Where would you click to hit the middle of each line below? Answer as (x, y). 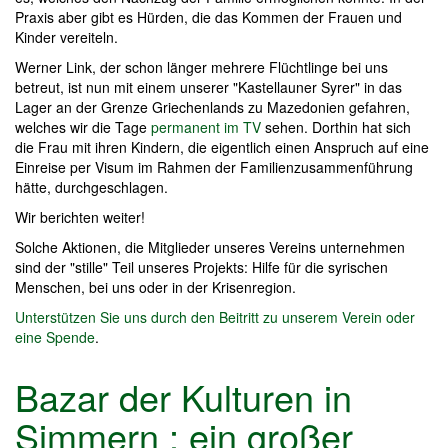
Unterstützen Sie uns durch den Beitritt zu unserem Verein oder (215, 317)
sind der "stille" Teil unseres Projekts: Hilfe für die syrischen (201, 267)
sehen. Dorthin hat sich (336, 127)
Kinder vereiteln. (66, 37)
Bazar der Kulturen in (183, 397)
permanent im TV (206, 127)
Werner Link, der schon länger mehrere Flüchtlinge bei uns (201, 67)
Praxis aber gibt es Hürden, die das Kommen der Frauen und (208, 17)
